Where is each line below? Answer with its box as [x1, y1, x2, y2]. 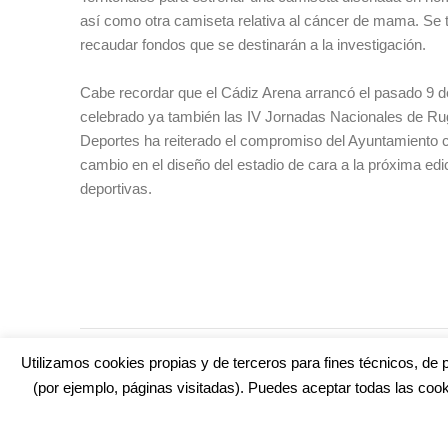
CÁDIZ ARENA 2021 [225, 341, 336, 355]
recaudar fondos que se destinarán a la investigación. [80, 35, 426, 53]
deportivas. [80, 179, 152, 197]
